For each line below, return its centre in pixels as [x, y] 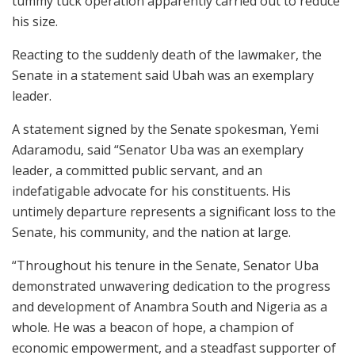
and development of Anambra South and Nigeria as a [170, 306]
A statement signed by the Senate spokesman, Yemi [165, 129]
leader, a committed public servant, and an [137, 170]
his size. [35, 21]
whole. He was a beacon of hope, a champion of [153, 327]
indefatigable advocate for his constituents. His [151, 191]
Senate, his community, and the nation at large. [151, 232]
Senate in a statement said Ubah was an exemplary [163, 75]
